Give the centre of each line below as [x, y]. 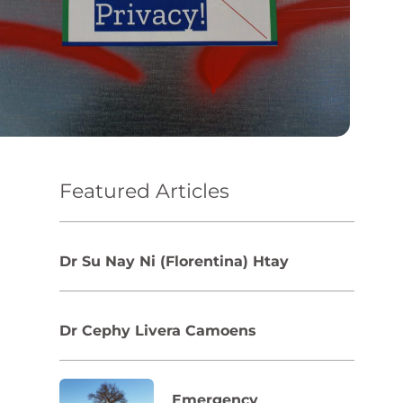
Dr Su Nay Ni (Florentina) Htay [174, 261]
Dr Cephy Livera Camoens [157, 330]
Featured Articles [144, 191]
